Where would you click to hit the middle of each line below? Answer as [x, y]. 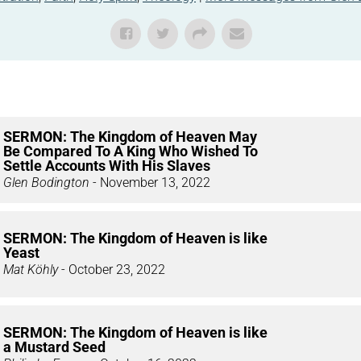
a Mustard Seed [54, 347]
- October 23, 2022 [112, 270]
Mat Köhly [31, 270]
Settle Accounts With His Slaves [107, 166]
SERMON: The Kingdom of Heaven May [130, 137]
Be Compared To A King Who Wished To [131, 151]
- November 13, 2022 [150, 183]
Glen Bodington [46, 183]
